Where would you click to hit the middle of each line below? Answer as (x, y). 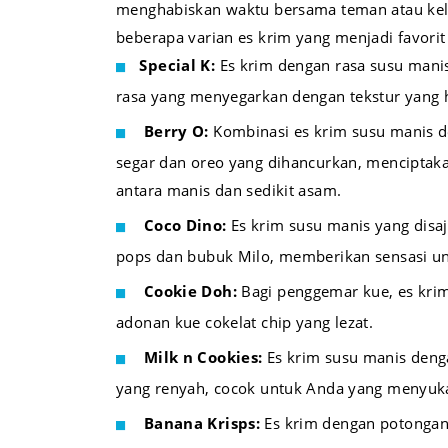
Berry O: (176, 130)
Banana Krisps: (201, 422)
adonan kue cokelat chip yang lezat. (245, 321)
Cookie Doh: (190, 290)
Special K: (177, 64)
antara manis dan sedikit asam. (229, 189)
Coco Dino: (185, 224)
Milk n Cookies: (203, 356)
